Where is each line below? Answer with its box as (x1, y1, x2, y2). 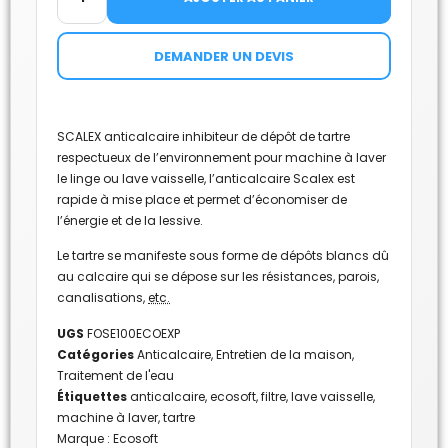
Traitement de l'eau (57, 366, 174, 384)
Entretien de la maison (216, 345, 352, 363)
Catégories (57, 345, 134, 363)
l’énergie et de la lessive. (57, 211, 203, 229)
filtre (261, 387, 286, 405)
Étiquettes (57, 387, 127, 405)
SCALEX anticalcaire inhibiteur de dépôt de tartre (57, 127, 350, 145)
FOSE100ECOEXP (87, 324, 180, 342)
